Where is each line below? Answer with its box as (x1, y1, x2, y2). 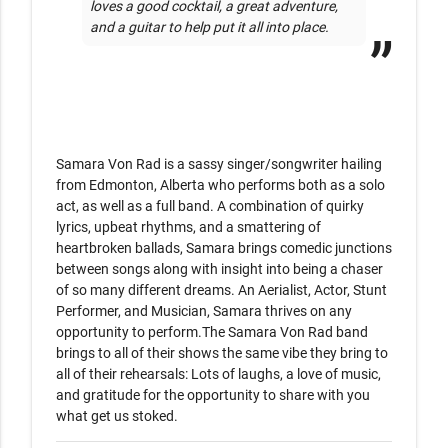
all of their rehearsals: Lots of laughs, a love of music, (56, 366, 381, 382)
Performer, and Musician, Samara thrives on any (56, 303, 352, 319)
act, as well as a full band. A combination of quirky (56, 198, 364, 214)
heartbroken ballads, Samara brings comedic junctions (56, 240, 392, 256)
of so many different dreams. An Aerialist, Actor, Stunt (56, 282, 387, 298)
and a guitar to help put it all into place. (90, 19, 329, 35)
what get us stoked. (56, 408, 181, 424)
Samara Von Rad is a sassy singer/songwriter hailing (56, 156, 382, 172)
